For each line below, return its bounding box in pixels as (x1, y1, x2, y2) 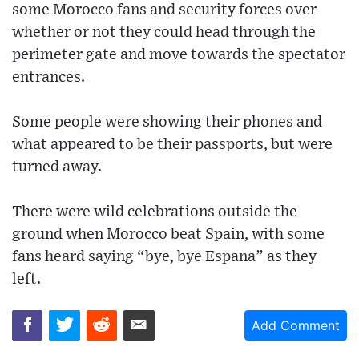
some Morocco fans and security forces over (12, 2, 317, 18)
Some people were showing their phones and (12, 114, 322, 130)
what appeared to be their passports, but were (12, 136, 333, 152)
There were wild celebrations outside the (12, 204, 297, 220)
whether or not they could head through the (12, 24, 316, 40)
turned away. (12, 159, 102, 175)
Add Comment (252, 317, 340, 333)
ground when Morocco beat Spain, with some (12, 226, 325, 242)
